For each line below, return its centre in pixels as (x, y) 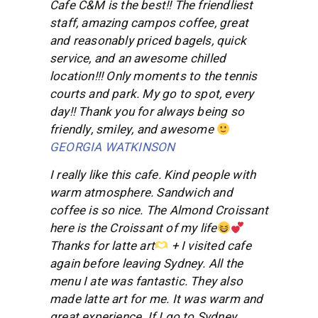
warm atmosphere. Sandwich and (141, 193)
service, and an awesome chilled (138, 59)
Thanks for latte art (102, 246)
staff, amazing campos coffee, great (149, 23)
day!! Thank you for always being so (147, 112)
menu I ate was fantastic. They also (146, 282)
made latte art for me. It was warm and (157, 300)
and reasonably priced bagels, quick (148, 41)
